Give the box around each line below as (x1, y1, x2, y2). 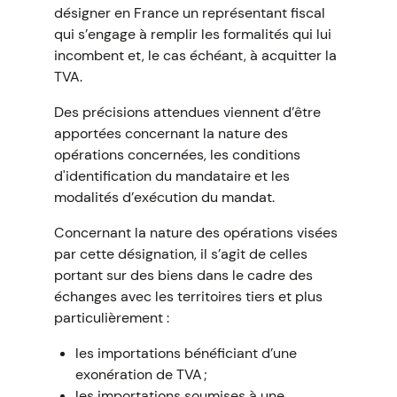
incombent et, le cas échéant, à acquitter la (53, 46, 337, 65)
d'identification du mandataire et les (53, 167, 290, 185)
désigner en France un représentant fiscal (53, 4, 325, 22)
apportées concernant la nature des (53, 124, 288, 143)
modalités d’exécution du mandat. (53, 188, 275, 206)
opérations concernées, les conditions (53, 145, 300, 164)
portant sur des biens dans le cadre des (53, 266, 313, 284)
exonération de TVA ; (74, 365, 207, 384)
